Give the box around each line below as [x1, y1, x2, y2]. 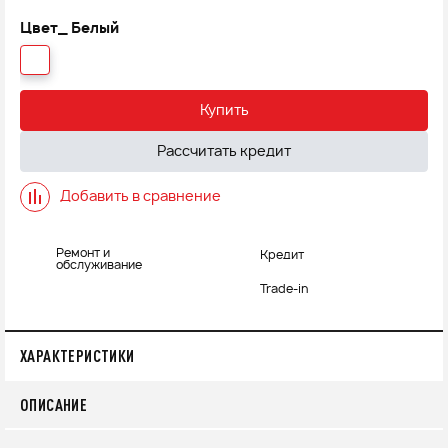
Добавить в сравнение [60, 189, 221, 204]
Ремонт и [56, 246, 110, 259]
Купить [199, 103, 249, 118]
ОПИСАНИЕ [20, 395, 88, 415]
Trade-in [260, 283, 308, 296]
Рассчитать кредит [157, 144, 291, 159]
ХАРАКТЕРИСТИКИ [20, 346, 135, 366]
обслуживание [56, 258, 142, 271]
